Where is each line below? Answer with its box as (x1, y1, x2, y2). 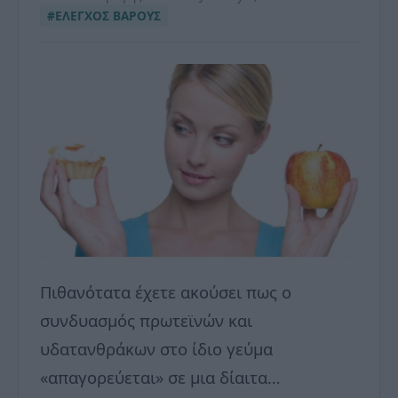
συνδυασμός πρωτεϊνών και (40, 309, 252, 332)
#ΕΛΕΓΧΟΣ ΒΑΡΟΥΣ (47, 7, 161, 25)
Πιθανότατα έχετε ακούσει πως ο (40, 281, 291, 304)
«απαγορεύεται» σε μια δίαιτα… (40, 366, 281, 389)
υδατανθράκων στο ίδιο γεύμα (40, 338, 273, 361)
